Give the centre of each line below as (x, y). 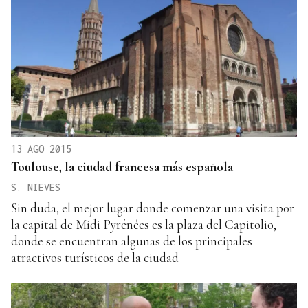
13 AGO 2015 (41, 149)
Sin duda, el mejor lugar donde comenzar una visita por (153, 208)
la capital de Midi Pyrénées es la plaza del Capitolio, (144, 225)
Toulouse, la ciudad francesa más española (122, 167)
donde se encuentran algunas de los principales (132, 241)
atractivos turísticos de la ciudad (95, 258)
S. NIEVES (36, 188)
